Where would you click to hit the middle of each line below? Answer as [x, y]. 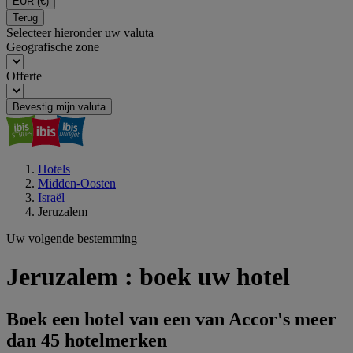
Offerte [24, 76]
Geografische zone [53, 47]
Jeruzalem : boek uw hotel [148, 277]
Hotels [54, 169]
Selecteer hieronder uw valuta [80, 33]
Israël [51, 197]
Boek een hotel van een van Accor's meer [171, 319]
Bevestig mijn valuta [59, 107]
